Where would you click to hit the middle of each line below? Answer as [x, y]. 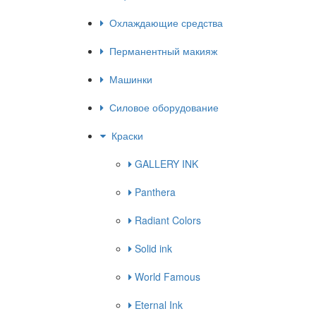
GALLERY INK [165, 164]
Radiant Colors [166, 220]
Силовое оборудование [161, 108]
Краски [124, 136]
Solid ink [152, 249]
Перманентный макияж [160, 51]
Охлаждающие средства [163, 23]
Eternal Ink [157, 305]
